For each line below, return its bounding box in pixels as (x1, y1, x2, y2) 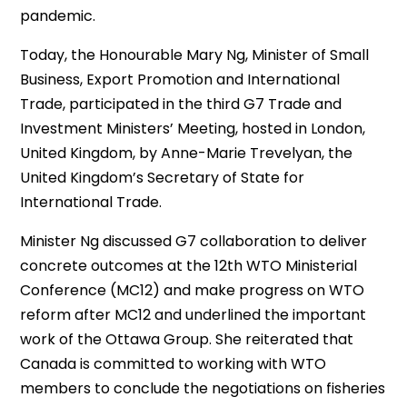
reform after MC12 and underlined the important (20, 304, 367, 325)
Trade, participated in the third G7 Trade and (20, 94, 342, 114)
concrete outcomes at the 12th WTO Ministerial (20, 255, 358, 276)
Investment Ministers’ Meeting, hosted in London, (20, 118, 366, 139)
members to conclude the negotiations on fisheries (20, 378, 386, 399)
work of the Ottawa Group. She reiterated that (20, 329, 354, 350)
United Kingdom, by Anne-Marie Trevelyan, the (20, 143, 353, 164)
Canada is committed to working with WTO (20, 353, 327, 374)
